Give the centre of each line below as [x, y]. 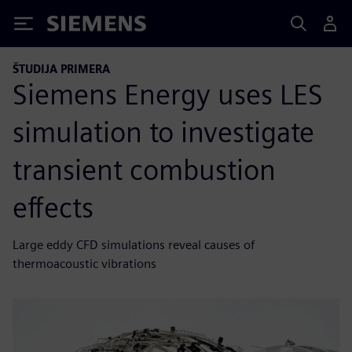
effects [53, 207]
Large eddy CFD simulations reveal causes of [134, 244]
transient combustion [144, 169]
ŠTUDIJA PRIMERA [61, 69]
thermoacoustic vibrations [84, 263]
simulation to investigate [163, 132]
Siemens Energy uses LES [168, 94]
